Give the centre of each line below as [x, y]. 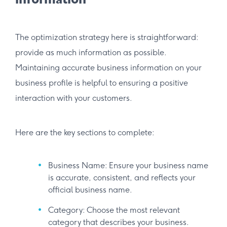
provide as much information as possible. [91, 52]
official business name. [90, 190]
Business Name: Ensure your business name [128, 165]
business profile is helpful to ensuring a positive [102, 83]
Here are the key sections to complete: [85, 132]
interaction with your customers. [74, 98]
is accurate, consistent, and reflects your [122, 177]
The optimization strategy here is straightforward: [107, 37]
